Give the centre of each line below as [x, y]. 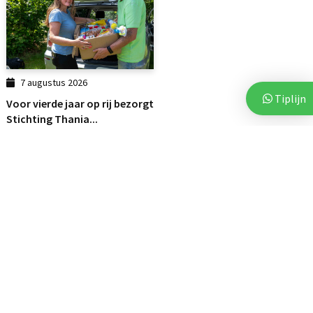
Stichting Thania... [52, 118]
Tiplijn [289, 99]
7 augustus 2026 [54, 82]
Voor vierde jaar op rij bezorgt [80, 103]
